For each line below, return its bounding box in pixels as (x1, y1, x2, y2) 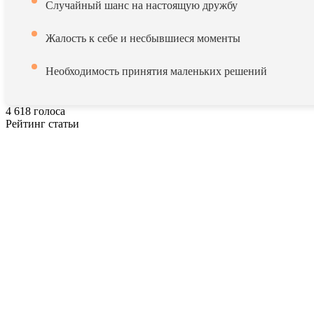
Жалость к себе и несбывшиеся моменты (46, 32, 240, 44)
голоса (34, 105, 65, 117)
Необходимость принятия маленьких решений (46, 65, 267, 77)
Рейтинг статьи (6, 118, 79, 130)
